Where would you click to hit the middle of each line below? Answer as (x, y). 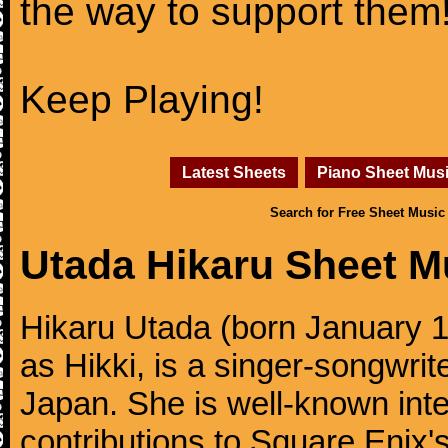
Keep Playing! (142, 99)
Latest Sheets (234, 172)
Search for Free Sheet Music (357, 212)
